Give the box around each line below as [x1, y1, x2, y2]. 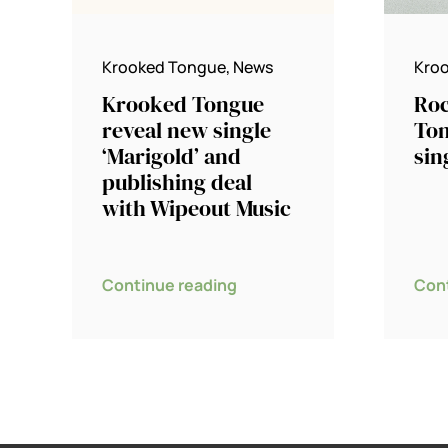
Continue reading [101, 274, 237, 297]
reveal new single [101, 115, 271, 146]
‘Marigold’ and [101, 141, 241, 172]
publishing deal [101, 167, 252, 198]
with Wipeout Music [101, 193, 291, 224]
